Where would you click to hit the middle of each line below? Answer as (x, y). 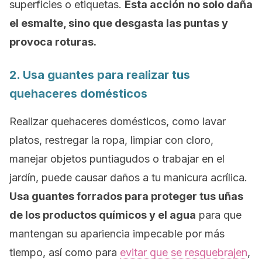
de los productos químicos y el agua (103, 215)
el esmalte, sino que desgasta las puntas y (119, 23)
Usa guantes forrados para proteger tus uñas (126, 196)
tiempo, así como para (65, 252)
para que (219, 215)
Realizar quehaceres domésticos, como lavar (118, 121)
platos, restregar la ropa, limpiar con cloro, (111, 140)
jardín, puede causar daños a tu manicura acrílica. (128, 177)
